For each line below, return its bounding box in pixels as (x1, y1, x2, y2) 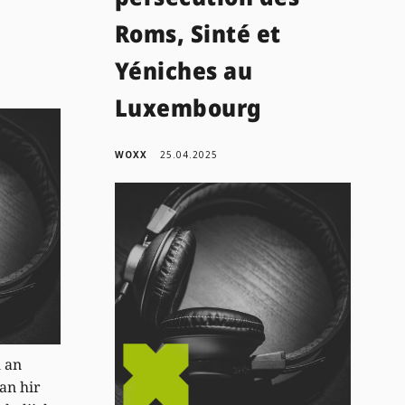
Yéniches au (114, 53, 253, 87)
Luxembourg (114, 90, 262, 124)
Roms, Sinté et (114, 16, 281, 50)
